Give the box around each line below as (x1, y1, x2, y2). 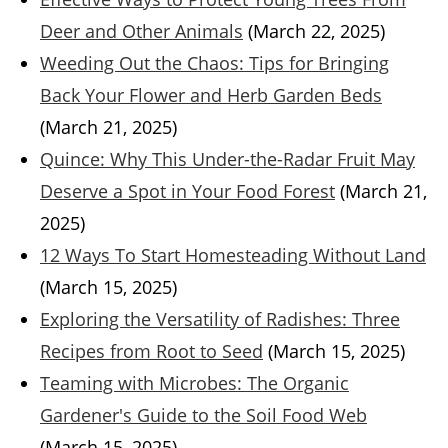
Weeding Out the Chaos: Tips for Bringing (40, 51, 389, 76)
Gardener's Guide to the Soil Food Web (40, 403, 367, 428)
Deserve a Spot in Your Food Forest (40, 179, 335, 204)
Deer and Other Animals (40, 19, 243, 44)
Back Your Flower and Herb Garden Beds (40, 83, 382, 108)
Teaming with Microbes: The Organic (40, 371, 349, 396)
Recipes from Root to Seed (40, 339, 263, 364)
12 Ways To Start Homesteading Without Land (40, 243, 426, 268)
